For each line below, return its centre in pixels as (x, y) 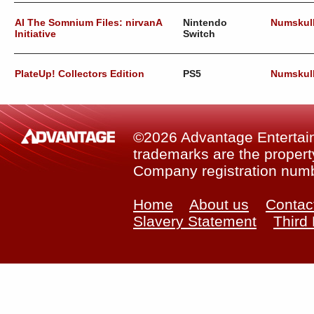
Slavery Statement (195, 221)
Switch (199, 34)
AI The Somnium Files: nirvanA (88, 22)
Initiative (35, 34)
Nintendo (205, 22)
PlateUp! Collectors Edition (80, 74)
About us (219, 204)
